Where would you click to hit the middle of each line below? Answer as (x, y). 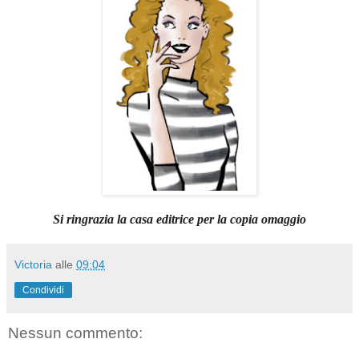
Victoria (33, 265)
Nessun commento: (75, 333)
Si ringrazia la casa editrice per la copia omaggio (179, 220)
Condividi (43, 290)
